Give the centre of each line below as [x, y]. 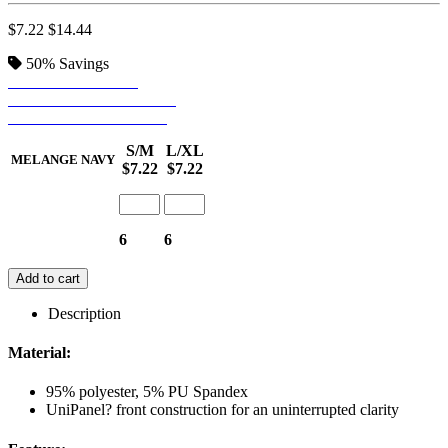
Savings [84, 63]
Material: [39, 353]
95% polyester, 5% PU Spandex [147, 392]
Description [84, 313]
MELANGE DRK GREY [92, 99]
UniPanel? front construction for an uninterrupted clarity [222, 410]
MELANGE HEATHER [87, 117]
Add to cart [48, 278]
